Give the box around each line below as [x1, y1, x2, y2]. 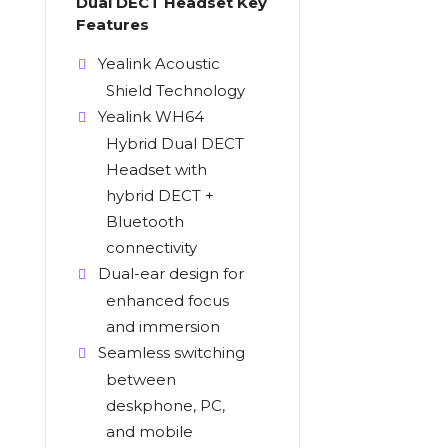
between [105, 370, 176, 389]
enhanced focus [105, 291, 229, 310]
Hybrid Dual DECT [105, 134, 244, 153]
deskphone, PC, [105, 396, 225, 415]
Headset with [105, 160, 207, 179]
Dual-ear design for [97, 264, 244, 283]
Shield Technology [105, 81, 245, 100]
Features [75, 15, 149, 34]
